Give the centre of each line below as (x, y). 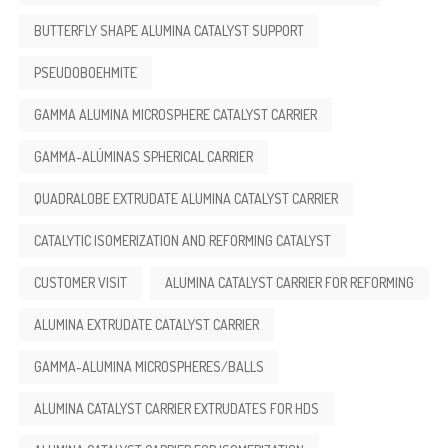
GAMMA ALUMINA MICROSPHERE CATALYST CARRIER (175, 114)
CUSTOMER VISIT (80, 282)
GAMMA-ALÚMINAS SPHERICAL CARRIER (143, 156)
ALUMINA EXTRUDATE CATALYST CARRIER (146, 324)
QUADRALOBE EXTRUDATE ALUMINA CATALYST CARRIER (186, 198)
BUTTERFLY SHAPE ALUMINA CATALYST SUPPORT (169, 30)
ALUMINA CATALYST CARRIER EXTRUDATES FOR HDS (176, 408)
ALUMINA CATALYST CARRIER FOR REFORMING (289, 282)
